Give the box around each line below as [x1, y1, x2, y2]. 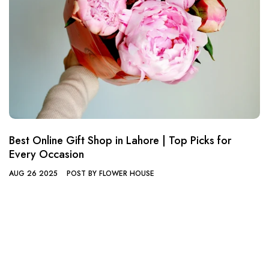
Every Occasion [9, 147, 84, 163]
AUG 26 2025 [9, 168, 58, 180]
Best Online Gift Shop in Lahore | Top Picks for [9, 133, 231, 149]
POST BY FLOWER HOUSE [67, 168, 154, 180]
